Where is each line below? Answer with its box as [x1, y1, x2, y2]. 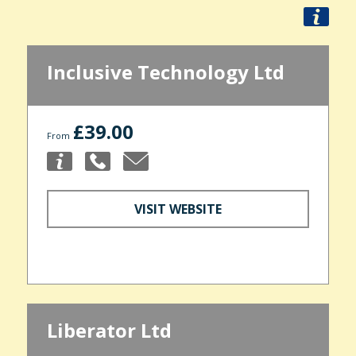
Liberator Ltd [46, 316, 172, 343]
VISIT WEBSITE [134, 199, 222, 218]
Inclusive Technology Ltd [46, 59, 284, 86]
